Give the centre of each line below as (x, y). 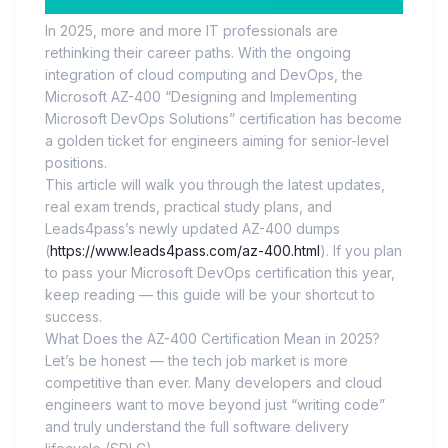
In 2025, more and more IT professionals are (191, 31)
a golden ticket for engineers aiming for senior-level (217, 141)
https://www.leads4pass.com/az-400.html (185, 251)
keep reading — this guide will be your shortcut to (210, 295)
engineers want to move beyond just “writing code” (215, 405)
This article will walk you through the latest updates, (215, 185)
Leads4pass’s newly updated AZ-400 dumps (192, 229)
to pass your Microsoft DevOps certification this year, (220, 273)
